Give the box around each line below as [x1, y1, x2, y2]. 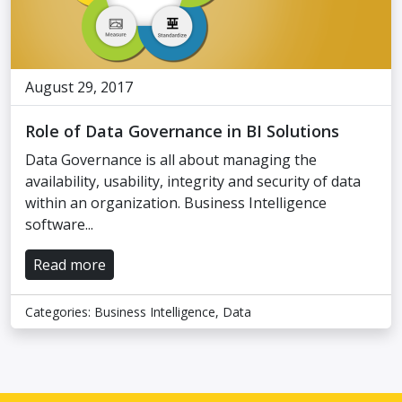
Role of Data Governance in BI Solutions [25, 120, 339, 142]
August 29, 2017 [25, 77, 133, 97]
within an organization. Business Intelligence [25, 193, 327, 213]
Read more [33, 255, 106, 275]
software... [25, 214, 93, 234]
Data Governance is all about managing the [25, 150, 317, 170]
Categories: [25, 303, 94, 320]
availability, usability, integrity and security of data [25, 171, 361, 191]
